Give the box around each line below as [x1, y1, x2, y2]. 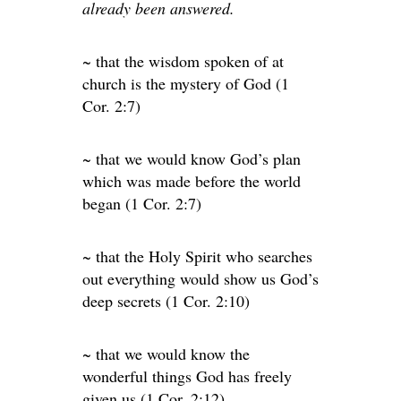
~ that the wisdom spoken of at [82, 50, 284, 72]
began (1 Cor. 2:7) [82, 192, 201, 214]
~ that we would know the [82, 343, 250, 364]
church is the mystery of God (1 [82, 73, 289, 94]
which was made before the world [82, 170, 301, 192]
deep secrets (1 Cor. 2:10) [82, 290, 250, 311]
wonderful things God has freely [82, 365, 292, 387]
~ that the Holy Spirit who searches [82, 245, 312, 267]
